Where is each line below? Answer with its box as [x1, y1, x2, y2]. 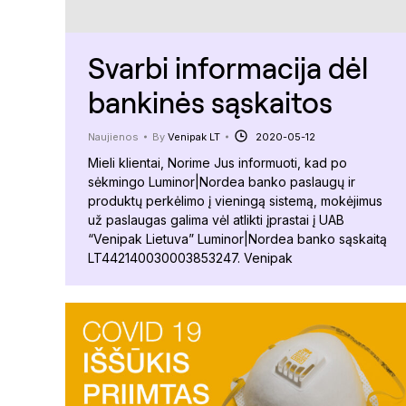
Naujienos [88, 130, 139, 143]
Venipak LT [168, 130, 220, 143]
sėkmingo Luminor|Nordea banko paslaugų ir [88, 173, 355, 189]
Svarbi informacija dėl [88, 49, 368, 85]
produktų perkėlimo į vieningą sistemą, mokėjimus [88, 192, 382, 208]
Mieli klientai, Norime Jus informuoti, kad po [88, 154, 347, 170]
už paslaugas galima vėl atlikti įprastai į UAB [88, 211, 344, 227]
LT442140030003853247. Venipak [88, 249, 293, 266]
